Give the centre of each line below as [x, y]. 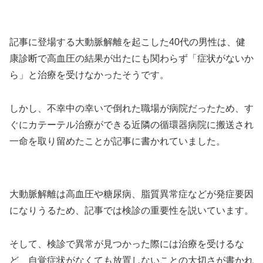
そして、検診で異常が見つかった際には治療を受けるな [127, 244]
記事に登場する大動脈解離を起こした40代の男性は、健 [127, 42]
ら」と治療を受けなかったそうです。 [89, 75]
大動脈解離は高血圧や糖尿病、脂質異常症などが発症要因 [131, 194]
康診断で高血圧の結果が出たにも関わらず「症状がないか [131, 58]
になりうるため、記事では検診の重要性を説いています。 [131, 211]
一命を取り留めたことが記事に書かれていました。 [117, 141]
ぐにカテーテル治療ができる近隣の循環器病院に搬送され [131, 124]
